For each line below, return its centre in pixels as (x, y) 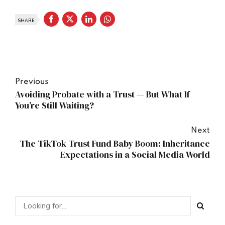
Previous (32, 82)
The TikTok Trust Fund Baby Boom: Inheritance (115, 143)
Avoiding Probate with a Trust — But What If (102, 95)
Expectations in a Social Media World (135, 154)
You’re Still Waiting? (54, 106)
